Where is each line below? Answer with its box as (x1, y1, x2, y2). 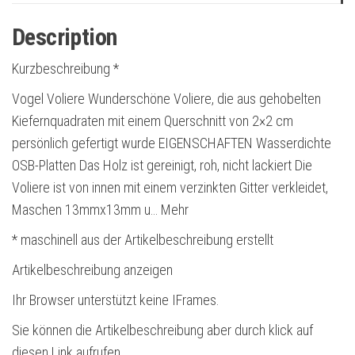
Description (12, 22, 117, 51)
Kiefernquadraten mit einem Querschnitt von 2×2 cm (12, 112, 293, 129)
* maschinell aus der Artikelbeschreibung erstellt (12, 231, 273, 248)
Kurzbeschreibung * (12, 59, 119, 77)
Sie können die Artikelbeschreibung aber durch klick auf (12, 321, 313, 338)
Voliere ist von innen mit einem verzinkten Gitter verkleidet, (12, 178, 328, 196)
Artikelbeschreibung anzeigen (12, 261, 173, 278)
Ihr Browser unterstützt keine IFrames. (12, 291, 219, 308)
